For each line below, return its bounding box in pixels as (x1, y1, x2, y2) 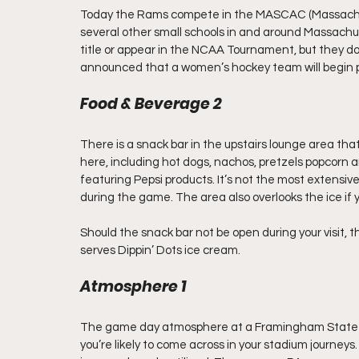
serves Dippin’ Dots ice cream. (80, 244, 240, 256)
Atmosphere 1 (80, 276, 187, 297)
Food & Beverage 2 (80, 93, 222, 115)
